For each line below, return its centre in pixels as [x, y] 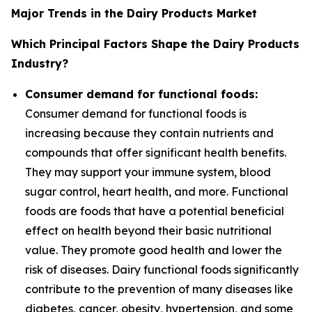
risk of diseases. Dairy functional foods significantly [162, 270]
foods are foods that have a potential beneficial [155, 211]
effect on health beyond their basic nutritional [148, 231]
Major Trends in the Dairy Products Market [134, 13]
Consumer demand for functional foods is [136, 114]
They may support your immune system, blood [148, 172]
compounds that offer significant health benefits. [156, 153]
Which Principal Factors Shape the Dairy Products [155, 44]
